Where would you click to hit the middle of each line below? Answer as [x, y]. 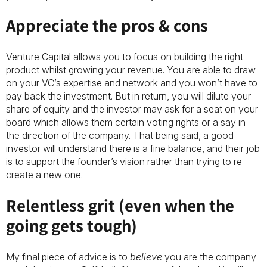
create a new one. [46, 175]
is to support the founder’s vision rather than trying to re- [126, 162]
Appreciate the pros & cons [109, 26]
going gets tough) [73, 226]
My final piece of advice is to [68, 257]
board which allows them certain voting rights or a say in [126, 122]
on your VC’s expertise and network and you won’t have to [132, 83]
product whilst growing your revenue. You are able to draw [131, 70]
